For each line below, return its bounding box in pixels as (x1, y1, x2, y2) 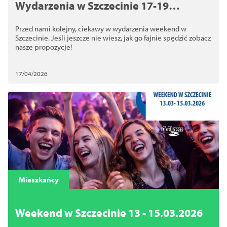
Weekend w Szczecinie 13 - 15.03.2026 (15, 206, 203, 220)
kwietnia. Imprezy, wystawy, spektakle (15, 12, 207, 26)
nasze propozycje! (15, 42, 72, 52)
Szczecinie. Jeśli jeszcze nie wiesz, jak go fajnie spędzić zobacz (15, 33, 211, 43)
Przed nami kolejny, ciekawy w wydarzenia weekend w (15, 24, 186, 33)
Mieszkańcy (18, 174, 59, 184)
